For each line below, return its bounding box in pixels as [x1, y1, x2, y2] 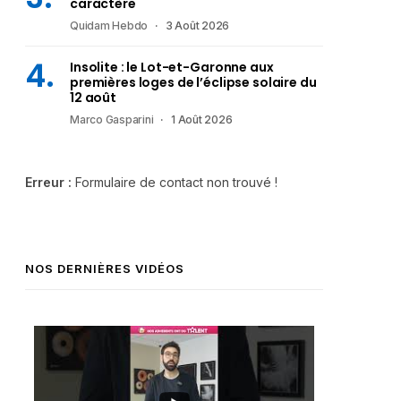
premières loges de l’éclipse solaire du [70, 73, 317, 91]
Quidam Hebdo [70, 19, 149, 32]
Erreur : [25, 175, 72, 190]
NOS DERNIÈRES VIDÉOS [25, 261, 184, 276]
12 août [70, 89, 117, 107]
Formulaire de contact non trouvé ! [72, 175, 277, 190]
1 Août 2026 [171, 113, 233, 126]
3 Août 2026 [165, 19, 230, 32]
